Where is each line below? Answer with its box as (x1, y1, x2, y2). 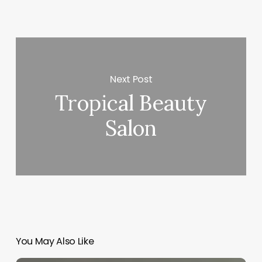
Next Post (110, 72, 153, 86)
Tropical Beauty (55, 89, 208, 117)
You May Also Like (15, 235, 94, 249)
